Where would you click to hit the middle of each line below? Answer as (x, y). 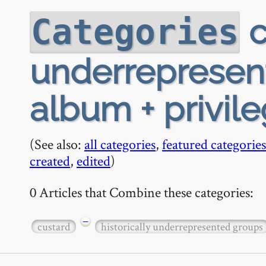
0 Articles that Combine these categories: (142, 192)
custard (54, 226)
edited (94, 161)
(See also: (57, 144)
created (50, 161)
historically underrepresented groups (182, 226)
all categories (120, 144)
